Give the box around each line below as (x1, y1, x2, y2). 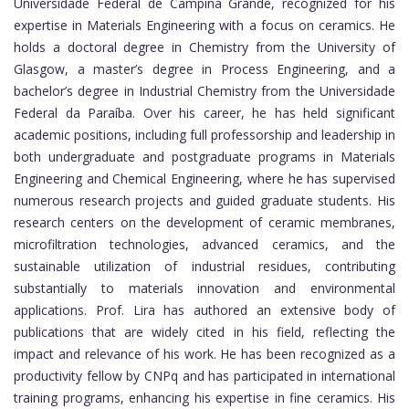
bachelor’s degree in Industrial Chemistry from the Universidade (14, 82, 395, 100)
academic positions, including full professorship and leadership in (14, 126, 395, 144)
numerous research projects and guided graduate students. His (14, 192, 395, 210)
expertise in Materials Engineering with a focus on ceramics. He (14, 16, 395, 35)
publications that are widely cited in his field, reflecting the (14, 323, 395, 341)
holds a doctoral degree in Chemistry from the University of (14, 38, 395, 57)
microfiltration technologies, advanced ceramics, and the (14, 236, 395, 254)
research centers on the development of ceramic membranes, (14, 214, 395, 232)
